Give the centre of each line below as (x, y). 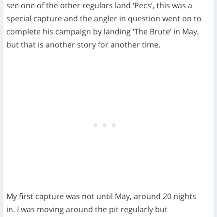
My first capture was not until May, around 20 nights (101, 196)
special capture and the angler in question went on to (104, 19)
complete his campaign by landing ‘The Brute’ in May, (103, 32)
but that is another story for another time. (84, 45)
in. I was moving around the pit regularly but (87, 209)
